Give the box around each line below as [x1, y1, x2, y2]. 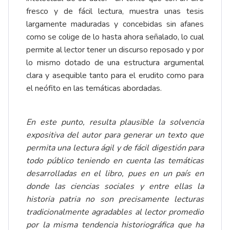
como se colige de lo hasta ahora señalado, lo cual [26, 31, 204, 43]
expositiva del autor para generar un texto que [26, 129, 204, 141]
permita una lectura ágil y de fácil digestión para [26, 142, 204, 154]
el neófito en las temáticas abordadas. [26, 83, 162, 94]
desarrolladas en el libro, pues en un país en [26, 168, 204, 180]
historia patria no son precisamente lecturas [26, 194, 204, 205]
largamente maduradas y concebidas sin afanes [26, 18, 204, 30]
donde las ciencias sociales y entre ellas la [26, 181, 204, 193]
